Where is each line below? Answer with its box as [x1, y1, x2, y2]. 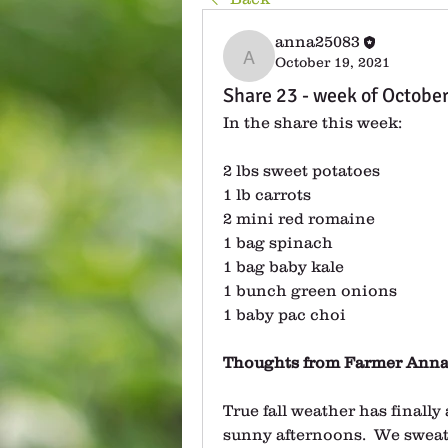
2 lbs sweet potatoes [223, 161, 380, 179]
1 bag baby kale [223, 257, 344, 275]
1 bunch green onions [223, 281, 397, 299]
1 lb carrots [223, 185, 311, 203]
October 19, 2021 [275, 54, 390, 71]
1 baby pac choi [223, 305, 346, 323]
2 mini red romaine [223, 209, 375, 227]
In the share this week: [223, 113, 402, 131]
